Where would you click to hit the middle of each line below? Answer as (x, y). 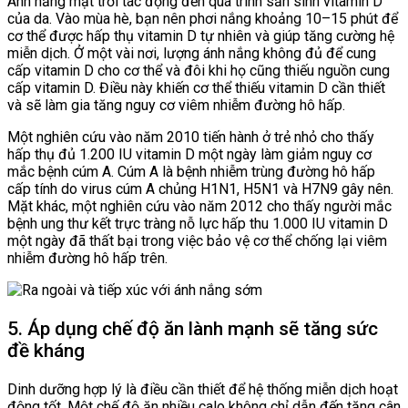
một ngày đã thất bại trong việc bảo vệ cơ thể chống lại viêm (197, 240)
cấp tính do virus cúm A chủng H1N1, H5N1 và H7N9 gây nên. (200, 189)
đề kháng (46, 350)
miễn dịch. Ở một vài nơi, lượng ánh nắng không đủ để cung (192, 53)
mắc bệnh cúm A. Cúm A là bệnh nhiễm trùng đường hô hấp (191, 171)
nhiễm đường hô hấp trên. (87, 258)
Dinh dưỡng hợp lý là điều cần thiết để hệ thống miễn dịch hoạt (203, 389)
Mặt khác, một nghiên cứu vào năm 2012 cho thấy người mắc (199, 206)
